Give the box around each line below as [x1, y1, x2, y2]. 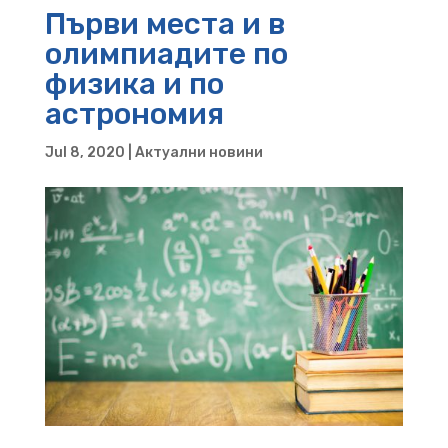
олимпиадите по [44, 35, 288, 72]
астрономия [44, 95, 224, 132]
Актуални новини [134, 143, 263, 161]
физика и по [44, 65, 224, 102]
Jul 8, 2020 [44, 143, 125, 161]
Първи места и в [44, 5, 285, 42]
